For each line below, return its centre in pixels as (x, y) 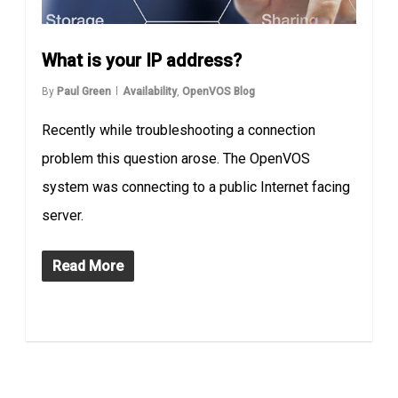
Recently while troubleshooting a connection (179, 131)
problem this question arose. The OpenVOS (176, 159)
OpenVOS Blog (219, 92)
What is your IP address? (142, 61)
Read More (88, 267)
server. (63, 216)
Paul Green (84, 92)
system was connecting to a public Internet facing (196, 187)
